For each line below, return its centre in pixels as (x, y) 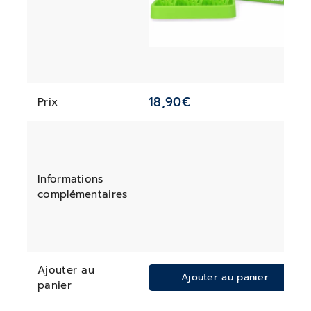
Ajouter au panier (225, 277)
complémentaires (83, 194)
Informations (70, 179)
